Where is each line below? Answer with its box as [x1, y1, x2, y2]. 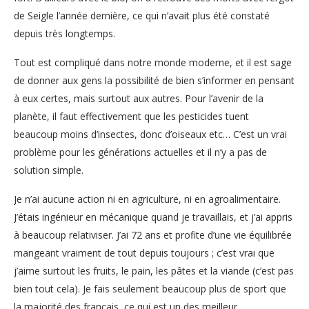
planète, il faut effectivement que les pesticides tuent [14, 109, 249, 123]
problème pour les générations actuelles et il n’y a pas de [14, 145, 267, 159]
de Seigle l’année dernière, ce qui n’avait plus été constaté [14, 8, 270, 22]
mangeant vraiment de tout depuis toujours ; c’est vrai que [14, 246, 275, 259]
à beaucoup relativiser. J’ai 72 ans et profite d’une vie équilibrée [14, 228, 292, 241]
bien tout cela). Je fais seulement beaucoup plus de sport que [14, 281, 286, 295]
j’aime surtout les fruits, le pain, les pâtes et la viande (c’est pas [14, 263, 294, 277]
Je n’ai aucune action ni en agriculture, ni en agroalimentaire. [14, 192, 281, 206]
